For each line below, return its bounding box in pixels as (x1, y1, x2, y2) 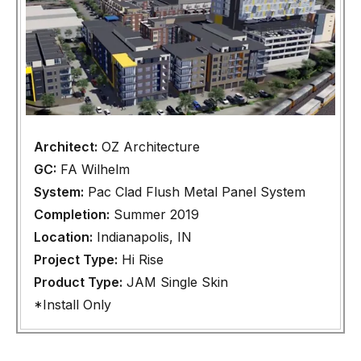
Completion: (34, 205, 110, 222)
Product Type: (34, 273, 122, 290)
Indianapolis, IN (93, 228, 192, 245)
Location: (34, 228, 93, 245)
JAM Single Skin (122, 273, 228, 290)
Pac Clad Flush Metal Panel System (84, 183, 305, 200)
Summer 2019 (110, 205, 199, 222)
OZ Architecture (98, 138, 200, 155)
